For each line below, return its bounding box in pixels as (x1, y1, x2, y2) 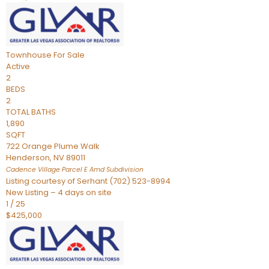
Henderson (6, 152, 50, 163)
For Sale (53, 49, 85, 61)
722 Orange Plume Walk (6, 141, 100, 152)
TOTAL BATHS (6, 106, 56, 118)
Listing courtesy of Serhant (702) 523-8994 (6, 175, 171, 187)
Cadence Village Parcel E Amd (6, 165, 104, 174)
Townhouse (6, 49, 52, 61)
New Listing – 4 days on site (6, 187, 112, 198)
